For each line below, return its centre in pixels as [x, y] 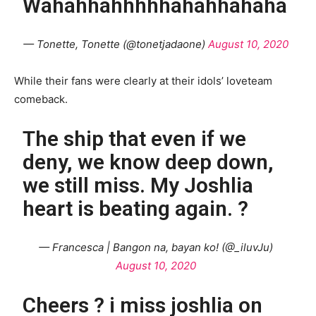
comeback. [42, 99]
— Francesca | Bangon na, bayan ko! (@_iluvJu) [156, 247]
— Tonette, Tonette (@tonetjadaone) [116, 44]
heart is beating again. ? [136, 208]
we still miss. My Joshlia [138, 185]
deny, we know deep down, [148, 162]
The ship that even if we [135, 138]
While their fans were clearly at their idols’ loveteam [143, 80]
